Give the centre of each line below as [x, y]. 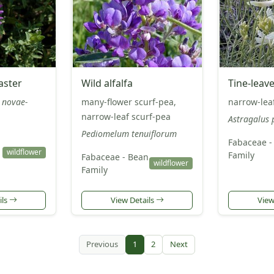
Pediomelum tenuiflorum [129, 133]
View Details [133, 200]
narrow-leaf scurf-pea [126, 116]
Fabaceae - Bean [115, 157]
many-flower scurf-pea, [129, 102]
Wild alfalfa [107, 83]
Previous [102, 244]
